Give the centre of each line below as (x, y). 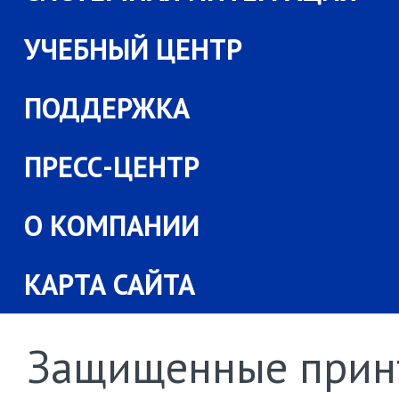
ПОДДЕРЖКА (107, 108)
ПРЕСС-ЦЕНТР (112, 167)
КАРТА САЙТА (110, 284)
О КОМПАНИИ (112, 225)
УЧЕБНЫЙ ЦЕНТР (133, 49)
